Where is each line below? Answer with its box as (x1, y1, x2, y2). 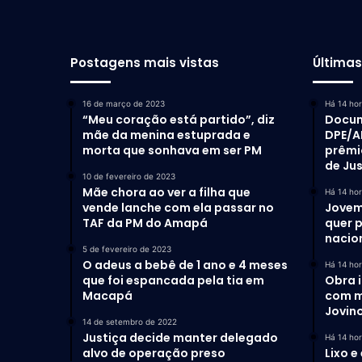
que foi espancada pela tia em (82, 272, 264, 288)
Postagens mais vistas (70, 54, 219, 71)
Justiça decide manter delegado (82, 330, 278, 346)
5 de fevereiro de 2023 (82, 244, 171, 254)
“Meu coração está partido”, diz (82, 112, 275, 128)
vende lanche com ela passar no (82, 200, 274, 216)
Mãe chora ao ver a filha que (82, 184, 250, 200)
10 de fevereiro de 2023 (82, 171, 175, 181)
